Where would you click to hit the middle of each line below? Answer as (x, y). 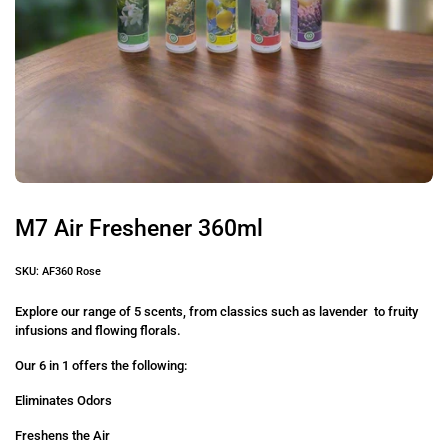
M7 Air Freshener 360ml (139, 228)
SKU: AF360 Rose (58, 271)
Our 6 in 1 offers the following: (101, 365)
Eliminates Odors (63, 400)
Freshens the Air (62, 435)
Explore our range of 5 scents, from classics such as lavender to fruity (216, 311)
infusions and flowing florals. (98, 330)
